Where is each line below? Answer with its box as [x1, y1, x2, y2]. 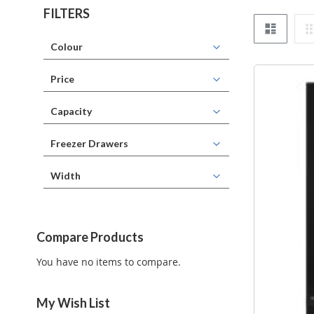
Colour [50, 41, 83, 53]
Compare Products [36, 229, 144, 245]
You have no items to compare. [36, 255, 181, 269]
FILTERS [43, 6, 90, 22]
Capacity [50, 105, 92, 118]
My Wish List [36, 295, 110, 311]
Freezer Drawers [50, 137, 128, 150]
